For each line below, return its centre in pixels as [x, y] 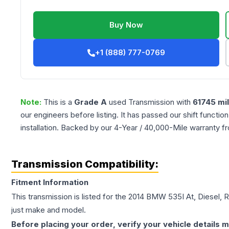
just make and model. [49, 210]
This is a [59, 102]
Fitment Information [50, 182]
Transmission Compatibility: [85, 164]
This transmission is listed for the [70, 197]
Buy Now [127, 25]
